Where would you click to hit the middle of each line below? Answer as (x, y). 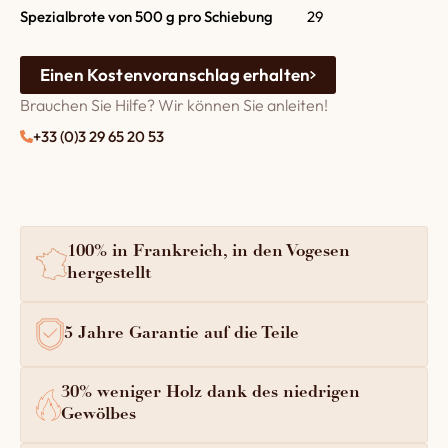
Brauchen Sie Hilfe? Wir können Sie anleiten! (174, 105)
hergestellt (109, 274)
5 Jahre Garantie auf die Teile (181, 334)
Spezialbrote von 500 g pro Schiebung (146, 16)
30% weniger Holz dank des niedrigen (211, 394)
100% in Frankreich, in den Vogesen (209, 252)
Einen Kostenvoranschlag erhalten (175, 74)
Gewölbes (99, 416)
